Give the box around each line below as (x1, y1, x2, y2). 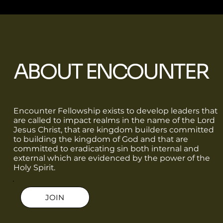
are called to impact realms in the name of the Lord (13, 115, 215, 125)
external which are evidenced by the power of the (13, 153, 210, 163)
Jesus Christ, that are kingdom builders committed (13, 125, 214, 135)
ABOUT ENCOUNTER (13, 58, 209, 85)
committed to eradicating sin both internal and (13, 144, 199, 154)
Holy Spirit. (13, 163, 55, 173)
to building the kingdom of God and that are (13, 134, 188, 144)
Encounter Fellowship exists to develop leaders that (13, 106, 218, 116)
